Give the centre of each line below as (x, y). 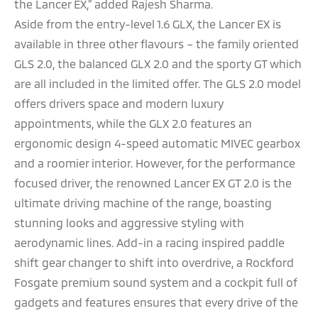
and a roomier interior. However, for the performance (155, 163)
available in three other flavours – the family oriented (157, 44)
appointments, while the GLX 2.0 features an (133, 124)
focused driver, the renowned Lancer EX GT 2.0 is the (153, 183)
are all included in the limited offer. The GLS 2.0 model (158, 84)
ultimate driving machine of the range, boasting (143, 203)
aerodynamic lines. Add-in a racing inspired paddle (149, 243)
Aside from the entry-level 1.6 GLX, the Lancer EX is (148, 24)
